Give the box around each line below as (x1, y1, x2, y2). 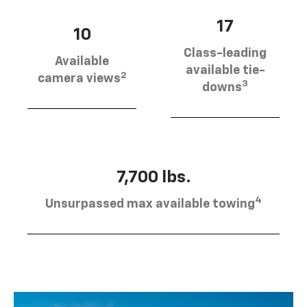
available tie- (185, 64, 265, 77)
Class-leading (184, 47, 267, 60)
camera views (37, 73, 121, 86)
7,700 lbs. (116, 169, 191, 186)
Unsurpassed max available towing (45, 197, 255, 210)
